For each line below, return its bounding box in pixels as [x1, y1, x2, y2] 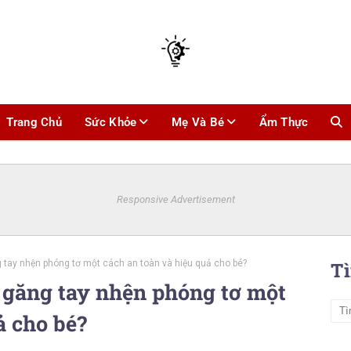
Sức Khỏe [85, 115, 137, 129]
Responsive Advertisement [116, 194, 235, 205]
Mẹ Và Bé [171, 115, 225, 129]
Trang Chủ [6, 115, 63, 129]
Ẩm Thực [259, 115, 309, 129]
